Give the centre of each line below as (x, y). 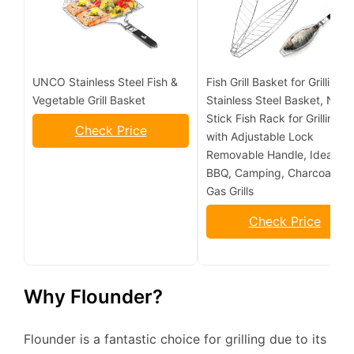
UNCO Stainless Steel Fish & (105, 82)
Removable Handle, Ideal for (279, 155)
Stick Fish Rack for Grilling (273, 119)
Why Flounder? (93, 297)
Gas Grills (230, 191)
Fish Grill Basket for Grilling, (276, 82)
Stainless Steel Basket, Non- (279, 100)
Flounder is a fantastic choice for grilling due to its (175, 339)
